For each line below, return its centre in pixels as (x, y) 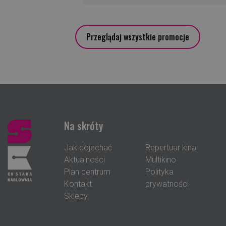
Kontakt (78, 184)
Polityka (159, 172)
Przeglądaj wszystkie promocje (138, 37)
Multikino (161, 159)
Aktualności (84, 159)
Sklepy (76, 196)
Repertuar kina (171, 147)
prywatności (167, 184)
